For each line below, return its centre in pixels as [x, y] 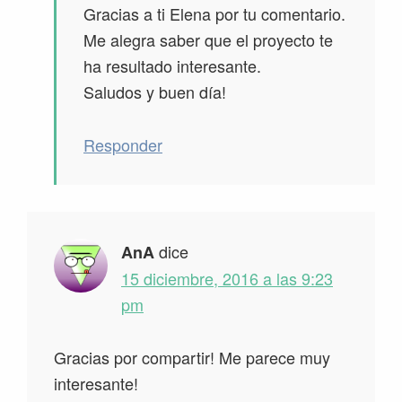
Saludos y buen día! [155, 92]
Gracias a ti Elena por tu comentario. [214, 14]
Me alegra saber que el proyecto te [208, 40]
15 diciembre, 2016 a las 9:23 [227, 279]
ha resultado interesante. [172, 66]
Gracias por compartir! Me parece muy [192, 358]
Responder [123, 145]
